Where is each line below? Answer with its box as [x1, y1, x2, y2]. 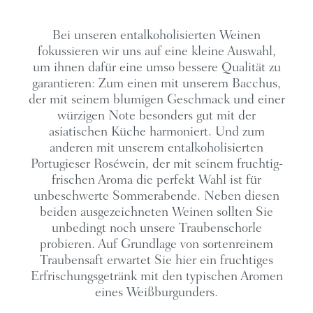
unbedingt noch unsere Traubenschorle [51, 221, 262, 235]
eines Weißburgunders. [95, 286, 218, 300]
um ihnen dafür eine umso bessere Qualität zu [32, 61, 281, 75]
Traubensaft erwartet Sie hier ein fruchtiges [40, 254, 273, 268]
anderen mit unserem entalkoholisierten [50, 141, 263, 155]
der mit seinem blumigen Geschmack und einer [28, 93, 285, 107]
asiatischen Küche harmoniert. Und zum [48, 125, 265, 139]
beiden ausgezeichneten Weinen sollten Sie [40, 205, 273, 219]
